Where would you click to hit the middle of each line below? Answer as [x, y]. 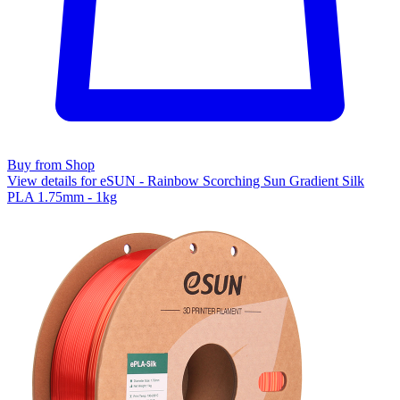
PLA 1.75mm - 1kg [62, 196]
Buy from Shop [51, 164]
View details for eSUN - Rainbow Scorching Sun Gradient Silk [186, 180]
